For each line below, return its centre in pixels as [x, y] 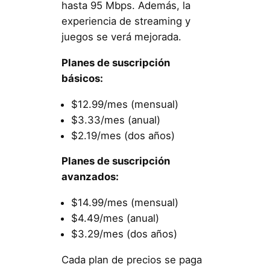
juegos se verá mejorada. [121, 37]
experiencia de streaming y [126, 21]
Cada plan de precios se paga [131, 260]
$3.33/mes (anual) [115, 120]
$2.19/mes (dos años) [123, 135]
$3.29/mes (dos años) [124, 234]
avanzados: [90, 177]
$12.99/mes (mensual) [124, 104]
